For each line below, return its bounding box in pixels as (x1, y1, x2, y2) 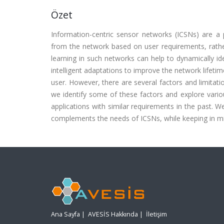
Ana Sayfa (51, 210, 80, 219)
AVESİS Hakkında (88, 210, 138, 219)
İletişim (146, 210, 167, 219)
